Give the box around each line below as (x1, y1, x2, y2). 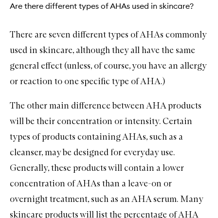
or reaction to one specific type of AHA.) (10, 76, 165, 87)
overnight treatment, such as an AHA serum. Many (10, 194, 203, 205)
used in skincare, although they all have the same (10, 45, 195, 56)
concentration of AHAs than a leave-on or (10, 178, 172, 189)
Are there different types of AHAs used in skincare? (10, 1, 194, 11)
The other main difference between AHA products (10, 100, 201, 111)
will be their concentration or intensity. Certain (10, 116, 192, 127)
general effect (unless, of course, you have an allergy (10, 60, 206, 72)
